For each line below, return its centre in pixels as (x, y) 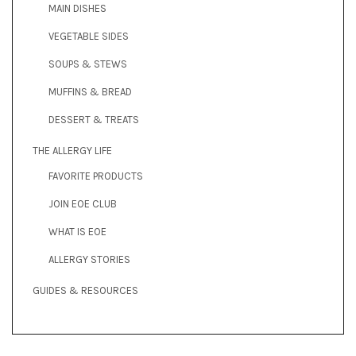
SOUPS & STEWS (88, 64)
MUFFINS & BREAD (90, 91)
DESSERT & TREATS (94, 119)
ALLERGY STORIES (89, 259)
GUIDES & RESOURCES (85, 290)
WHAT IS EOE (77, 231)
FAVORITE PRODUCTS (96, 176)
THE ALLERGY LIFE (72, 150)
